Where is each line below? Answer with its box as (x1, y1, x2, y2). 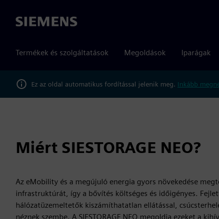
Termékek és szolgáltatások (16, 48, 109, 57)
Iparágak (181, 48, 211, 57)
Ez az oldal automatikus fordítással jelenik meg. (31, 80, 177, 88)
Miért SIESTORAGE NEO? (16, 138, 201, 157)
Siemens (16, 17, 44, 27)
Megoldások (124, 48, 166, 57)
